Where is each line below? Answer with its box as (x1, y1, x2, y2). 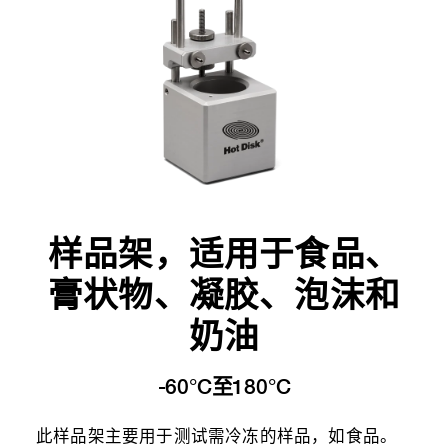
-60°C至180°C (157, 374, 291, 399)
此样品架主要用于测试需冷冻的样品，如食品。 (36, 429, 398, 446)
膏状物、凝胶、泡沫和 (47, 274, 400, 315)
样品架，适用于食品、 (47, 233, 400, 274)
